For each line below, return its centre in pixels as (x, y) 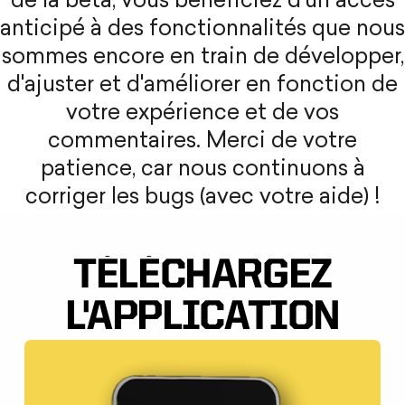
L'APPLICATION (202, 319)
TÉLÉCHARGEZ (202, 277)
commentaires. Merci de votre (202, 142)
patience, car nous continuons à (202, 170)
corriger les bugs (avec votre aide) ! (202, 198)
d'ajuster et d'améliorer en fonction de (202, 86)
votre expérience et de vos (202, 114)
